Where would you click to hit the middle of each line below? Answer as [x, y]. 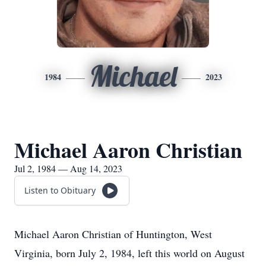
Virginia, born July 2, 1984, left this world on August [129, 253]
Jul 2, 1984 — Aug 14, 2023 [68, 168]
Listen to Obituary [60, 190]
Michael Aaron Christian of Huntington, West [113, 234]
